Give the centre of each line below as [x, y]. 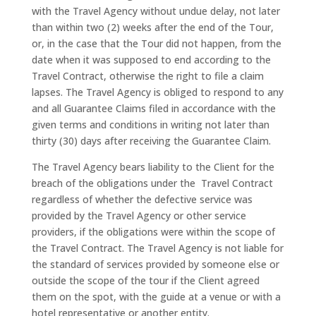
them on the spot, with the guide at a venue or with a [156, 297]
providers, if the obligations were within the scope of [153, 232]
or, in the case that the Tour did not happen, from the [156, 43]
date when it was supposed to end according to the [151, 60]
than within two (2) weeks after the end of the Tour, [154, 27]
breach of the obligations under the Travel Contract [152, 183]
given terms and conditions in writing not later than [150, 124]
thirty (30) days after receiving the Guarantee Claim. [151, 141]
